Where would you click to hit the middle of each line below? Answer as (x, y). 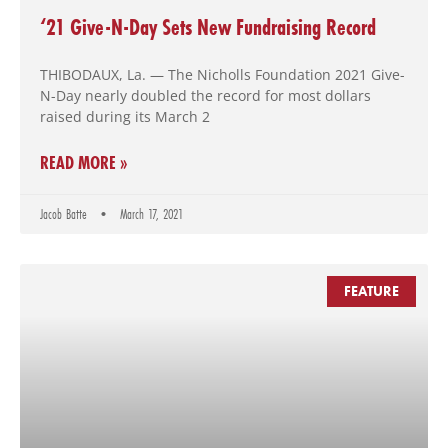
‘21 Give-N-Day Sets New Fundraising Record (208, 27)
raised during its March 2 (125, 117)
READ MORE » (84, 163)
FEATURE (372, 291)
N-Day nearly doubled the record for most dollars (205, 96)
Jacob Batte (65, 214)
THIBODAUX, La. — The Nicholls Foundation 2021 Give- (222, 75)
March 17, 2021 (149, 214)
